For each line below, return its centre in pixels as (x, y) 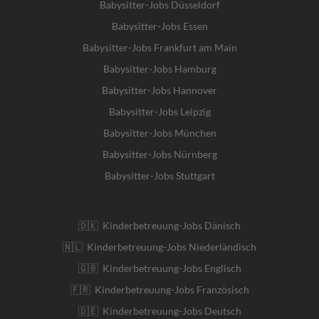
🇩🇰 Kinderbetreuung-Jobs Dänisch (159, 225)
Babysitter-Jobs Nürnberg (159, 154)
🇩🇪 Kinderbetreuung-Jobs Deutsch (159, 310)
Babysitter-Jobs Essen (159, 26)
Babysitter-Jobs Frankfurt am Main (159, 47)
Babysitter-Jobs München (159, 132)
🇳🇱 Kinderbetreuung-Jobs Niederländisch (159, 246)
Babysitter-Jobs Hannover (159, 90)
